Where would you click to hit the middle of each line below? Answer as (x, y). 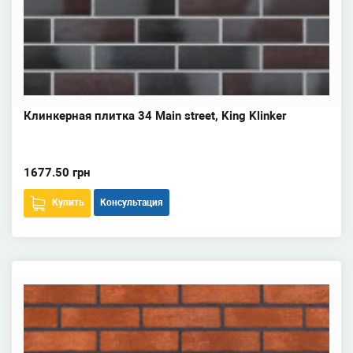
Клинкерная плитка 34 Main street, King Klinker (155, 116)
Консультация (132, 203)
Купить (68, 203)
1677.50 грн (57, 173)
